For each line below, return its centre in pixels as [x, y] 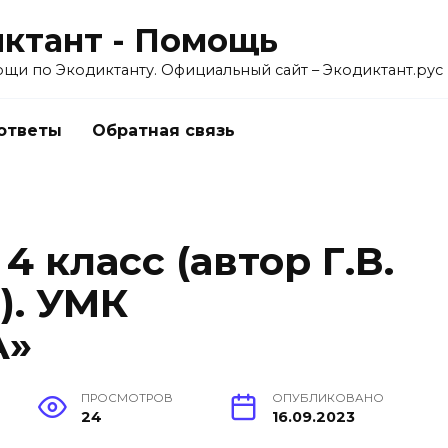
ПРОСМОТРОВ [126, 398]
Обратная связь [163, 130]
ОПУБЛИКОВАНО [327, 398]
